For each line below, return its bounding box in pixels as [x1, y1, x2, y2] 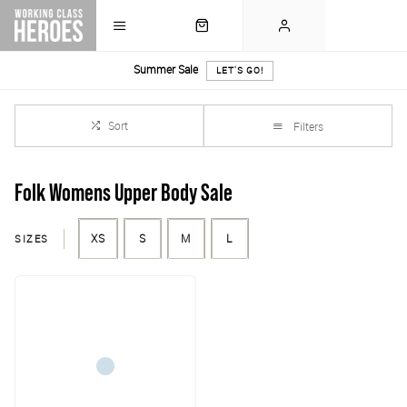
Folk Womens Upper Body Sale [15, 182, 233, 206]
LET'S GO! [216, 65, 263, 76]
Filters [293, 120, 323, 134]
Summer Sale [134, 62, 198, 76]
